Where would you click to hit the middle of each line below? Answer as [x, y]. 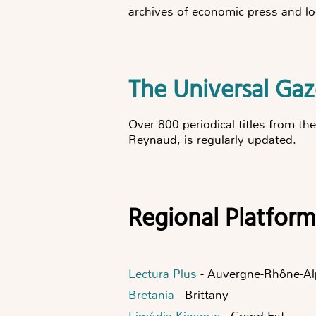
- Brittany [203, 294]
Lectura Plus [163, 273]
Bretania [151, 294]
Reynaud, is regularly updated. [214, 139]
